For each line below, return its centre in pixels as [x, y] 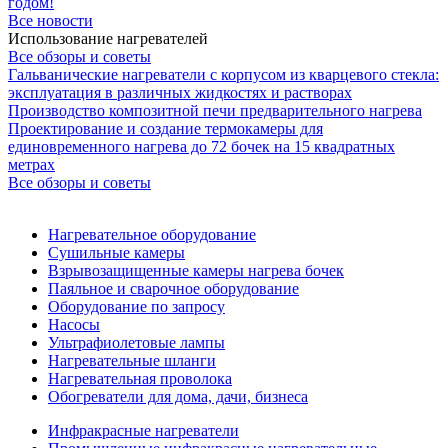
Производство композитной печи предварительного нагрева [215, 110]
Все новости [50, 20]
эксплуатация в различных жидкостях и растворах [180, 92]
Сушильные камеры [116, 252]
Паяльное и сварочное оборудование [173, 288]
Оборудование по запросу [136, 306]
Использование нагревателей [108, 38]
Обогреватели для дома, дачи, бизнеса [178, 396]
